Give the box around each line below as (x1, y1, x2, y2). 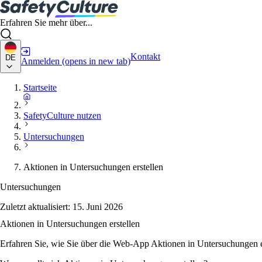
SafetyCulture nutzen (23, 111, 101, 120)
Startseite (23, 82, 57, 92)
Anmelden (21, 56, 60, 66)
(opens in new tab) (62, 56, 130, 66)
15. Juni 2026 (73, 202, 123, 212)
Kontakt (130, 51, 160, 61)
